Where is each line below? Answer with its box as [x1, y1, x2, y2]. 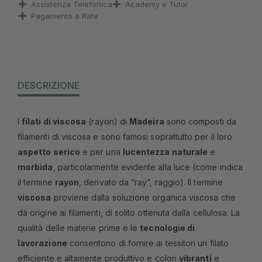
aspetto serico [18, 146, 80, 157]
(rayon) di [86, 116, 130, 126]
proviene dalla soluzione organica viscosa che [51, 192, 236, 202]
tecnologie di [140, 222, 195, 233]
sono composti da [164, 116, 236, 126]
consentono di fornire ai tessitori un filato [67, 237, 229, 248]
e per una [80, 146, 123, 157]
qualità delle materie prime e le [18, 222, 140, 233]
